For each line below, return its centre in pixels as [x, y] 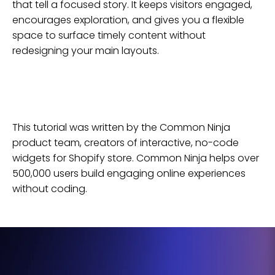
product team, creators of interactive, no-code [126, 142]
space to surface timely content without [109, 35]
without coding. [50, 188]
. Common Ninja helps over [196, 158]
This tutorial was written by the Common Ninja [121, 127]
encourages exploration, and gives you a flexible [128, 20]
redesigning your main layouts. [86, 50]
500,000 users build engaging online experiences [129, 173]
